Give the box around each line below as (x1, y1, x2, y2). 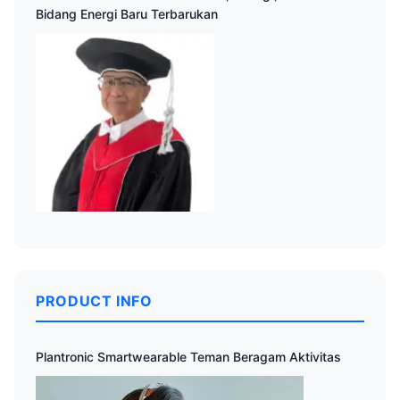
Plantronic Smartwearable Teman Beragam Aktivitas (36, 348, 341, 364)
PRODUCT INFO (36, 291, 153, 310)
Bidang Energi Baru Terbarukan (36, 5, 218, 21)
